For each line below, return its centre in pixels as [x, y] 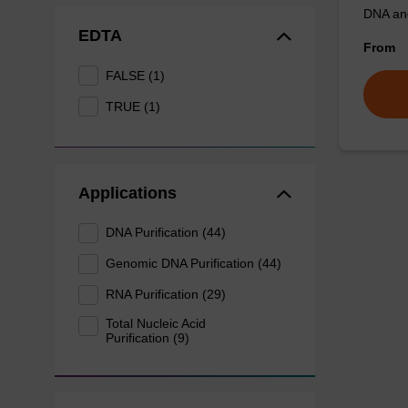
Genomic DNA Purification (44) [194, 264]
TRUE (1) [133, 106]
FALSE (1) [136, 75]
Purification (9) [148, 337]
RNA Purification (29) [166, 295]
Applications [127, 193]
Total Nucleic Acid [156, 323]
